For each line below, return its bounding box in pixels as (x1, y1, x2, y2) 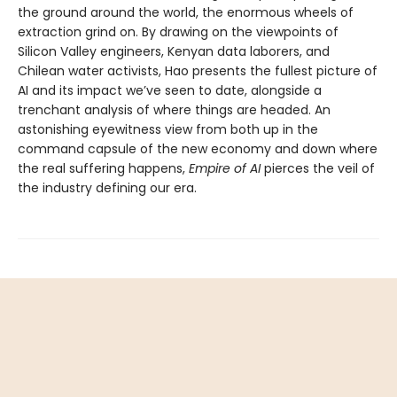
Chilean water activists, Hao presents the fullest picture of (18, 62, 378, 81)
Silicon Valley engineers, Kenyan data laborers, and (18, 43, 330, 61)
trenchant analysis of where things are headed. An (18, 101, 331, 120)
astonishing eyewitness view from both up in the (18, 121, 318, 139)
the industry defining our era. (18, 179, 197, 198)
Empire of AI (189, 160, 261, 178)
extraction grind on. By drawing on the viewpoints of (18, 23, 339, 42)
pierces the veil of (261, 160, 375, 178)
